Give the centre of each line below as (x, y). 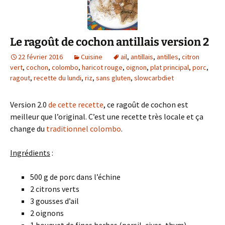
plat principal (170, 67)
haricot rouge (102, 67)
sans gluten (113, 78)
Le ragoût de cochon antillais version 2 (109, 42)
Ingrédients (30, 153)
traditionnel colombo (84, 129)
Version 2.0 (29, 104)
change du (28, 129)
